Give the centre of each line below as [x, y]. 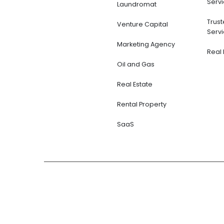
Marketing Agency [146, 44]
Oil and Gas [135, 64]
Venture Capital [142, 24]
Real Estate [134, 84]
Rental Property [141, 104]
